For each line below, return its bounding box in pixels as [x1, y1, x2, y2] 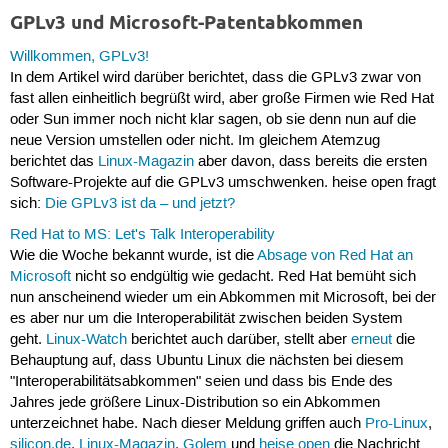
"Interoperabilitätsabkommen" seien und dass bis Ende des [9, 373, 393, 392]
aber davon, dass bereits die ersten [193, 152, 427, 171]
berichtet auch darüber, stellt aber [126, 331, 351, 350]
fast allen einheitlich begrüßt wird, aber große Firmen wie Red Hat [9, 89, 434, 108]
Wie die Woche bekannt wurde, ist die [9, 247, 257, 266]
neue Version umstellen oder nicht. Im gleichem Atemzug [9, 131, 380, 150]
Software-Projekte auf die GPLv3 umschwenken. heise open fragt [9, 173, 436, 192]
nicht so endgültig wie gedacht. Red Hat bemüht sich [70, 268, 416, 287]
